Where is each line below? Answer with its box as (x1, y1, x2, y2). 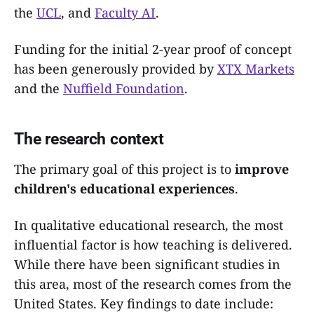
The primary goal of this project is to (14, 160, 235, 177)
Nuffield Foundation (63, 79, 184, 97)
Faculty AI (95, 4, 156, 21)
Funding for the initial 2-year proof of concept (14, 40, 292, 57)
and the (14, 79, 63, 97)
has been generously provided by (14, 60, 217, 77)
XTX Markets (217, 60, 294, 77)
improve (235, 160, 289, 177)
